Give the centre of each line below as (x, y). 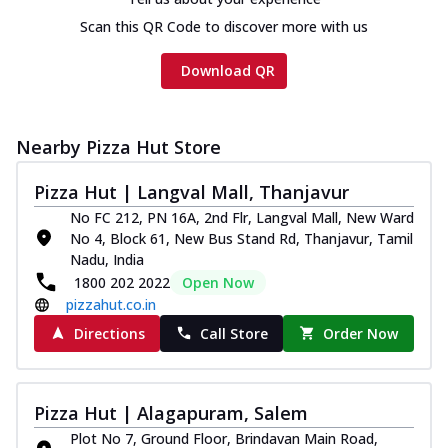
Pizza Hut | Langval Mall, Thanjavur (191, 191)
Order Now (361, 333)
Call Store (233, 333)
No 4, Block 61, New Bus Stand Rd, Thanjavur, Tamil (241, 238)
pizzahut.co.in (111, 304)
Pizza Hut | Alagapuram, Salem (171, 412)
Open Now (218, 282)
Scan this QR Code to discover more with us (224, 26)
